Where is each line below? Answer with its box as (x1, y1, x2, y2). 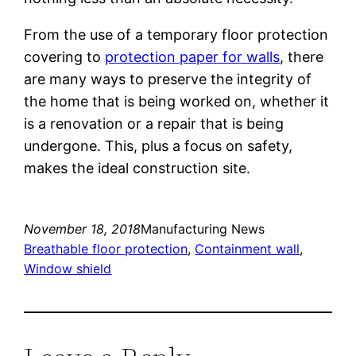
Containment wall (195, 240, 300, 257)
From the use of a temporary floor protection (24, 25, 329, 43)
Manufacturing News (141, 220, 265, 237)
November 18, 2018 (24, 220, 141, 237)
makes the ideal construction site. (24, 159, 251, 176)
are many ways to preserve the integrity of (24, 70, 312, 87)
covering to (24, 48, 106, 65)
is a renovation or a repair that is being (24, 114, 284, 132)
